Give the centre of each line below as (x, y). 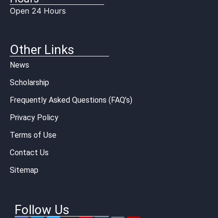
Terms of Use (33, 135)
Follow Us (42, 209)
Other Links (42, 49)
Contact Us (29, 152)
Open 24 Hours (38, 11)
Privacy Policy (34, 117)
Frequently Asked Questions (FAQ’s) (71, 100)
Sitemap (24, 170)
